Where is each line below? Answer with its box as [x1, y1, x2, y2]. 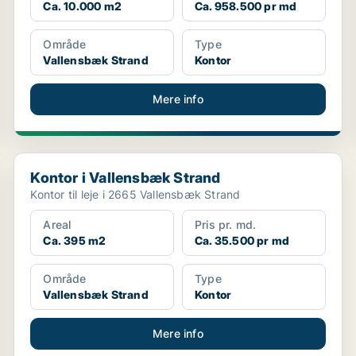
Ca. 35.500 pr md [194, 234, 290, 247]
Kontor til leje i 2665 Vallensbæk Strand [30, 188, 241, 201]
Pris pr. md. [194, 218, 257, 231]
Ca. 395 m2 [43, 234, 106, 247]
